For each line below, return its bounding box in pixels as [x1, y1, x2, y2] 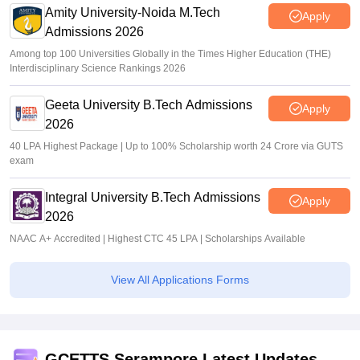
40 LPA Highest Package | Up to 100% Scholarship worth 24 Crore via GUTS [10, 141, 343, 153]
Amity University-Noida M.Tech [45, 6, 220, 20]
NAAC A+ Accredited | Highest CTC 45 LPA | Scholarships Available [10, 233, 305, 245]
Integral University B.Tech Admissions [45, 190, 260, 205]
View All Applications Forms [111, 273, 249, 287]
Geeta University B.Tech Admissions [45, 98, 252, 112]
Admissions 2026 [45, 25, 144, 39]
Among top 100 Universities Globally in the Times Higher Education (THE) [10, 48, 331, 60]
